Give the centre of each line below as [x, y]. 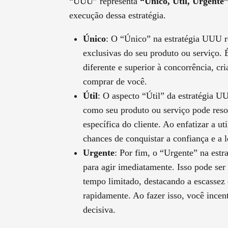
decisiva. [99, 210]
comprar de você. [115, 82]
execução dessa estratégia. [118, 16]
